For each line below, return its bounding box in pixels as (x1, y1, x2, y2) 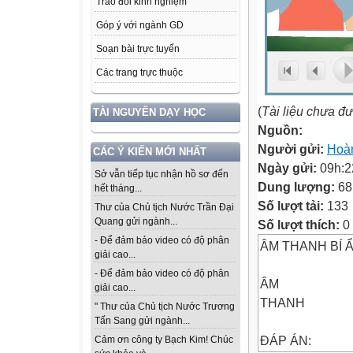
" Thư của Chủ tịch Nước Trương (95, 301, 235, 313)
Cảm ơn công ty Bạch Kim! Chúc (95, 334, 233, 346)
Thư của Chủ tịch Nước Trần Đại (95, 202, 234, 214)
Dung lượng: (258, 180, 338, 194)
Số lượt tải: (258, 199, 327, 213)
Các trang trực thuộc (96, 67, 183, 79)
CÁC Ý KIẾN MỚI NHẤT (93, 146, 206, 158)
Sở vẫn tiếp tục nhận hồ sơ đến (95, 169, 229, 180)
